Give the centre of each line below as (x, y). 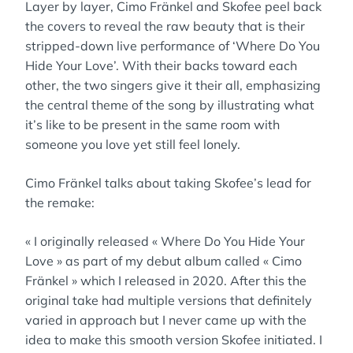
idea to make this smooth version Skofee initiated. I (174, 340)
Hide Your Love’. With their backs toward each (161, 65)
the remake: (60, 203)
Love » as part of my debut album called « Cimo (163, 261)
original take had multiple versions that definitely (169, 300)
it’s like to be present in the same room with (152, 124)
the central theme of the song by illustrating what (170, 105)
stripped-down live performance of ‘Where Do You (173, 46)
